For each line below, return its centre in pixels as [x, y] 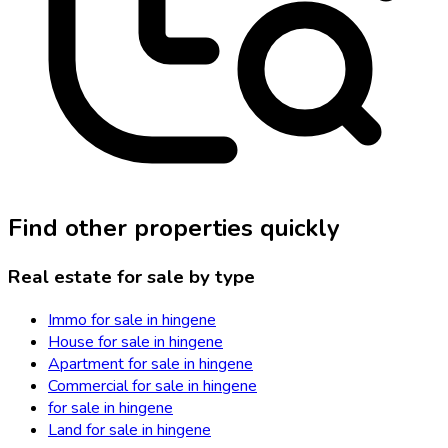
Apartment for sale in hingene [150, 363]
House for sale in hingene [135, 341]
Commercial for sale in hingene [152, 385]
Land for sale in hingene [129, 429]
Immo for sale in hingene [132, 319]
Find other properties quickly [174, 228]
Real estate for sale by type [131, 277]
